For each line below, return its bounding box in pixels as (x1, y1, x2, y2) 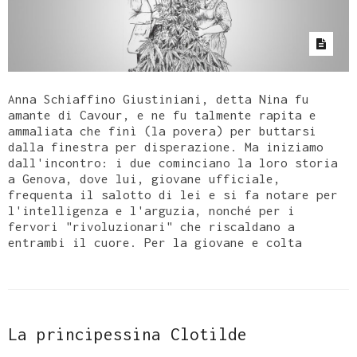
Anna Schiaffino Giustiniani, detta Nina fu (8, 92, 309, 107)
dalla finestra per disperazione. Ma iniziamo (8, 139, 324, 155)
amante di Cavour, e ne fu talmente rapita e (8, 108, 316, 123)
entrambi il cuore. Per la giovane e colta (8, 235, 302, 250)
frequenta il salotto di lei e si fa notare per (8, 187, 338, 202)
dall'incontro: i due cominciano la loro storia (8, 155, 338, 171)
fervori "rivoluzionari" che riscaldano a (8, 219, 295, 234)
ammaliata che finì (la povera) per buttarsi (8, 124, 316, 139)
